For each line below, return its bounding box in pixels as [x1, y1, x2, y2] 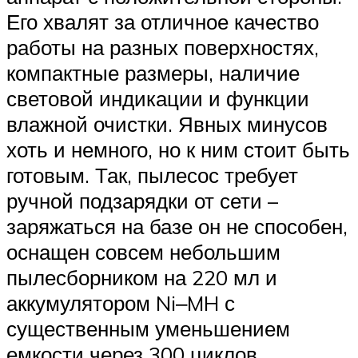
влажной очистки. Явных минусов [6, 111, 328, 137]
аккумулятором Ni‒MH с [6, 290, 235, 316]
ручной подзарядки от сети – [6, 188, 278, 214]
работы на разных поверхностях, [6, 34, 319, 61]
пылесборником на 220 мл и [6, 265, 277, 291]
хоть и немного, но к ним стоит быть [6, 137, 350, 163]
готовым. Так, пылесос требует [6, 162, 298, 189]
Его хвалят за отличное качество [6, 9, 319, 35]
